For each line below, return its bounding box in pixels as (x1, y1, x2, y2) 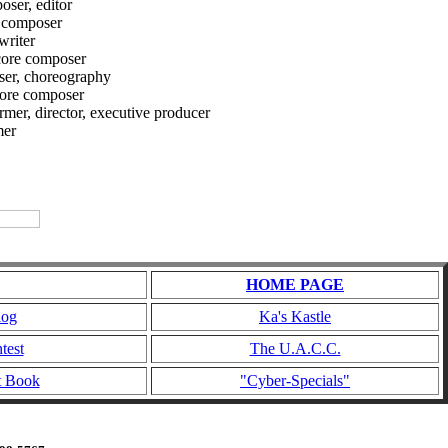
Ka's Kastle (259, 308, 331, 326)
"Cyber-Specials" (240, 372, 350, 390)
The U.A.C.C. (249, 340, 341, 358)
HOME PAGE (246, 276, 344, 294)
